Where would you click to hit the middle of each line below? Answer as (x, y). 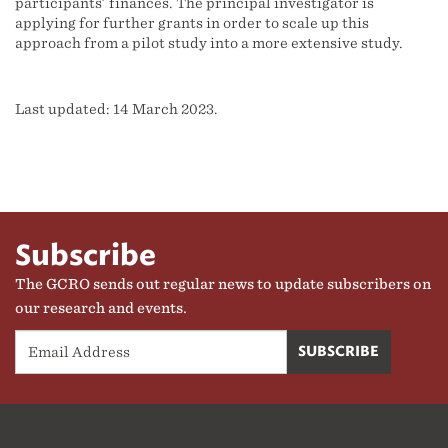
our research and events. (101, 308)
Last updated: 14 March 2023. (116, 109)
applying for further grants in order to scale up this (192, 23)
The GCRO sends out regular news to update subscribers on (223, 284)
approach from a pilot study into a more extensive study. (209, 43)
